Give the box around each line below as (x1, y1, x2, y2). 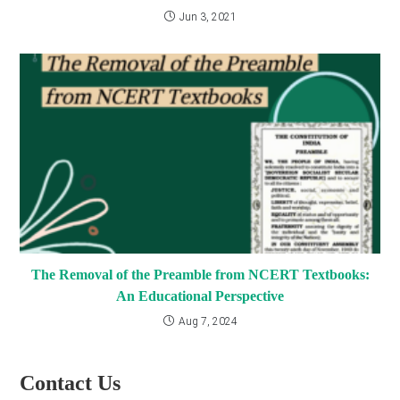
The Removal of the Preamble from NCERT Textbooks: (30, 266, 370, 282)
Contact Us (20, 371, 121, 395)
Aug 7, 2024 (178, 314, 237, 328)
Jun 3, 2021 (179, 10, 237, 23)
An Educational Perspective (116, 287, 284, 304)
